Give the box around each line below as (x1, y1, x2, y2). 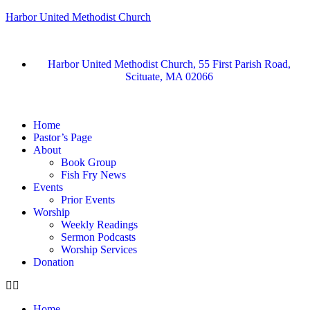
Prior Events (61, 194, 115, 206)
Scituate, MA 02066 (125, 71, 213, 82)
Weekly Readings (61, 219, 138, 230)
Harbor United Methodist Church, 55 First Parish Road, (47, 58, 291, 70)
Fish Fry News (61, 169, 126, 181)
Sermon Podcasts (61, 231, 136, 243)
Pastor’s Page (33, 131, 92, 143)
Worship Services (61, 244, 137, 255)
